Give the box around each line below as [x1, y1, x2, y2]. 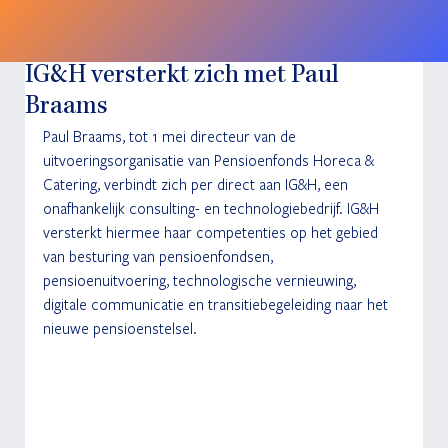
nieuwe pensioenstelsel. [42, 317, 197, 338]
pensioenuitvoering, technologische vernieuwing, [42, 269, 360, 290]
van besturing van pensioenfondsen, [42, 245, 277, 266]
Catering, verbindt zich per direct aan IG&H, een [42, 173, 352, 194]
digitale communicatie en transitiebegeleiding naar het [42, 293, 392, 314]
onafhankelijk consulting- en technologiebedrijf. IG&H [42, 197, 383, 218]
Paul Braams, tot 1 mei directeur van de [42, 125, 300, 146]
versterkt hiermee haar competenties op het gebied [42, 221, 382, 242]
